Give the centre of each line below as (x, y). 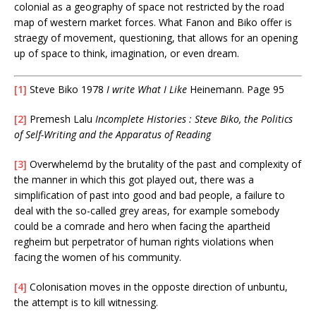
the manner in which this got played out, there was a (134, 179)
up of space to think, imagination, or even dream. (127, 53)
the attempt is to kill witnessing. (86, 302)
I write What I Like (147, 89)
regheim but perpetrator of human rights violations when (144, 241)
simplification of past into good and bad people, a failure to (150, 195)
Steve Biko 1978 (67, 89)
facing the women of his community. (98, 257)
